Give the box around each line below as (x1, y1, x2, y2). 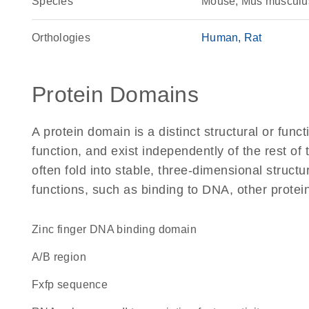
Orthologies (32, 32, 90, 43)
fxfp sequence (39, 279, 108, 290)
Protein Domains (32, 82, 199, 107)
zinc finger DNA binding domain (39, 223, 197, 235)
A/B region (42, 251, 87, 263)
